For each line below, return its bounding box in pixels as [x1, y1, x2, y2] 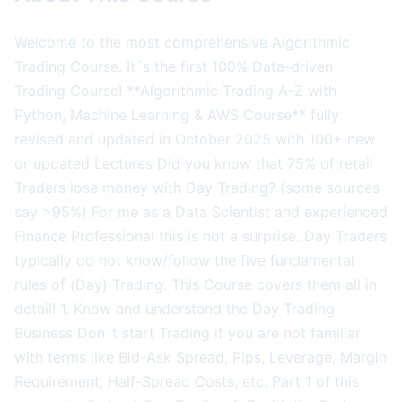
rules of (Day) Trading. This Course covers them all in [14, 275, 377, 293]
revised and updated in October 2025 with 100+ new [14, 129, 375, 148]
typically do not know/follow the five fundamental [14, 250, 354, 269]
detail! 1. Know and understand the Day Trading [14, 299, 335, 318]
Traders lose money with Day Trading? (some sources [14, 178, 380, 197]
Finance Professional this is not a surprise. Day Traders [14, 226, 387, 245]
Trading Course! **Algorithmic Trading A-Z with [14, 81, 336, 100]
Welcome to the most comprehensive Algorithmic [14, 32, 350, 51]
